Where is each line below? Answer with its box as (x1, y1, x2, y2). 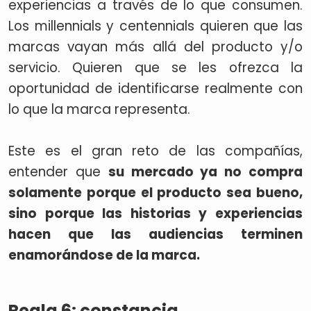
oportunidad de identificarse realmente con (8, 79, 303, 98)
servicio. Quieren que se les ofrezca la (8, 58, 303, 77)
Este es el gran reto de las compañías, (8, 142, 303, 160)
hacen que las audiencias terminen (8, 225, 303, 244)
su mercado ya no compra (108, 162, 303, 181)
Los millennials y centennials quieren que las (8, 17, 303, 35)
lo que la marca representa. (8, 100, 194, 119)
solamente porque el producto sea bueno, (8, 183, 303, 202)
